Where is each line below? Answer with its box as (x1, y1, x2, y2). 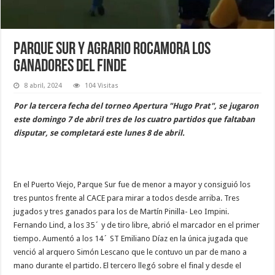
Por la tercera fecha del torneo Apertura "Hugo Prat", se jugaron (14, 101, 259, 110)
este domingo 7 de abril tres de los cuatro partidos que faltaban (14, 114, 255, 124)
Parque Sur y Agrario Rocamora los (14, 41, 211, 58)
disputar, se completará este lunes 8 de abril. (14, 128, 185, 137)
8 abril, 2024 (24, 81, 63, 90)
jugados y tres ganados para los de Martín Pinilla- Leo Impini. (14, 206, 230, 216)
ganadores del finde (14, 58, 127, 76)
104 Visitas (85, 81, 119, 90)
